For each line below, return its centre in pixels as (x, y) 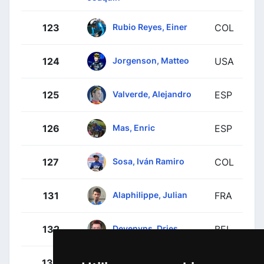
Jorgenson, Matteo (151, 60)
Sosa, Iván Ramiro (148, 161)
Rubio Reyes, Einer (150, 27)
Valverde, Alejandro (152, 94)
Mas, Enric (134, 127)
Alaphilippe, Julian (150, 194)
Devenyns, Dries (145, 228)
